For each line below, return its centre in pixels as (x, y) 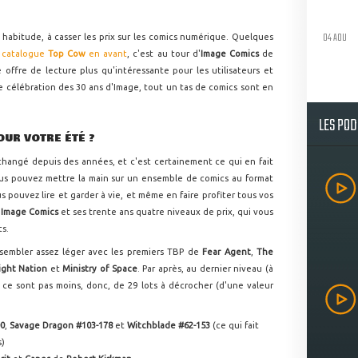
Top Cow (68, 54)
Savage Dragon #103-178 (63, 326)
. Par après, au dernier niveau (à (205, 269)
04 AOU (335, 38)
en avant (108, 54)
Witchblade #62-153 (170, 326)
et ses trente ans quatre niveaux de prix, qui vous (167, 212)
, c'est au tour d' (164, 54)
